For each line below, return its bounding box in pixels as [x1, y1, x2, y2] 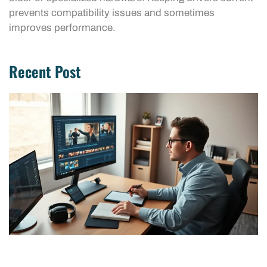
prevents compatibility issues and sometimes [9, 7, 215, 19]
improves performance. [9, 22, 116, 34]
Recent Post [9, 60, 81, 82]
